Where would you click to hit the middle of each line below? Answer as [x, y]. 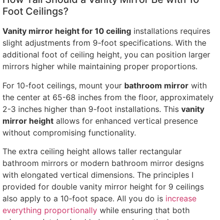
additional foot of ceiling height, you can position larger [106, 55]
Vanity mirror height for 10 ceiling [67, 31]
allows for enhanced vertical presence [126, 121]
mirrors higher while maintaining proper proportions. [100, 67]
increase [180, 198]
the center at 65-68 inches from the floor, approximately [108, 97]
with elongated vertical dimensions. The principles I [98, 175]
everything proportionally [51, 210]
